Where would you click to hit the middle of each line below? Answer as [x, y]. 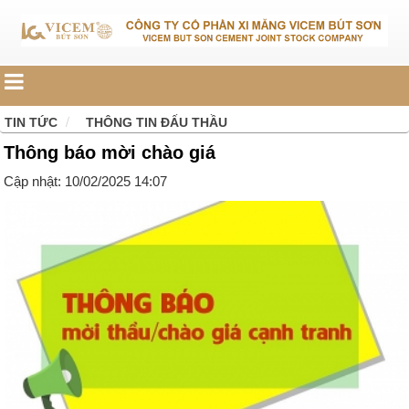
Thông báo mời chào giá [110, 153]
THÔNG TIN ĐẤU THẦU [157, 123]
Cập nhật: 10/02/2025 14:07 [85, 182]
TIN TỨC [31, 123]
